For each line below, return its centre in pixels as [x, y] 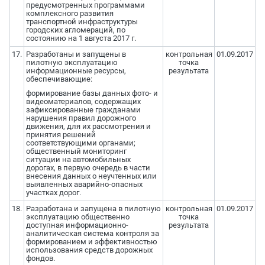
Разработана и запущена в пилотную [93, 209]
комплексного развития [70, 14]
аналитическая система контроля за [92, 234]
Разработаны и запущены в [76, 54]
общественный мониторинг [76, 151]
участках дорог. [53, 193]
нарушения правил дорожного [81, 118]
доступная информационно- [77, 225]
